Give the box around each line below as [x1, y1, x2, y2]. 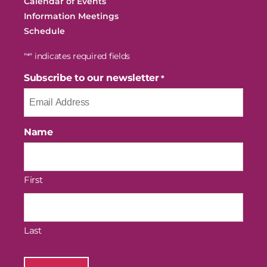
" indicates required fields [29, 51, 131, 61]
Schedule [24, 26, 65, 36]
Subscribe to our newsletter [24, 72, 159, 83]
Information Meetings [24, 11, 119, 21]
